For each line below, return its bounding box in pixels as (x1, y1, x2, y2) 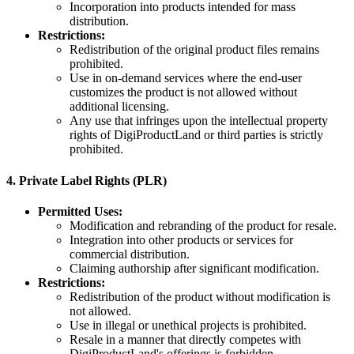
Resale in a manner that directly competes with (70, 332, 301, 346)
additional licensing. (70, 100, 169, 114)
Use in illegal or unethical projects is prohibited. (70, 318, 307, 332)
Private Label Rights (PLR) (19, 173, 167, 187)
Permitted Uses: (38, 204, 122, 218)
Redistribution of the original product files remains (70, 43, 319, 57)
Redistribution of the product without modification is (70, 289, 330, 303)
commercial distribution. (70, 247, 190, 261)
